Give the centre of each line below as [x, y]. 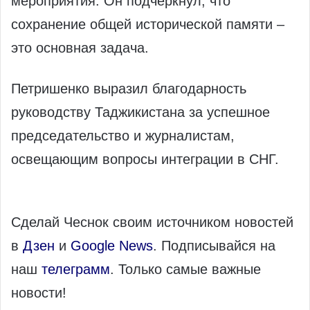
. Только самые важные [185, 270]
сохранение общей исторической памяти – [148, 25]
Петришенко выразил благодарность [129, 89]
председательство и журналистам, [123, 136]
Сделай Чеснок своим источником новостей [152, 222]
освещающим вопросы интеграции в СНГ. [145, 159]
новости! [39, 293]
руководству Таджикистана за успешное [140, 112]
